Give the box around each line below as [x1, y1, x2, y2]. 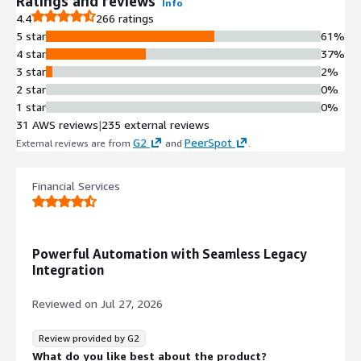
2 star [16, 81, 46, 96]
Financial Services [32, 178, 120, 193]
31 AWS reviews [16, 117, 98, 131]
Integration [32, 262, 104, 279]
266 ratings [96, 10, 154, 25]
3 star [16, 64, 46, 78]
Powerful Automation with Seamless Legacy [32, 246, 307, 263]
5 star [16, 28, 46, 43]
